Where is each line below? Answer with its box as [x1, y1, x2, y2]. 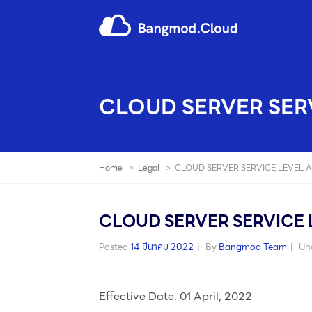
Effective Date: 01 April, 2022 [99, 288, 252, 305]
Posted [99, 240, 130, 254]
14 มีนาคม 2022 [130, 240, 194, 254]
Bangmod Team [219, 240, 287, 254]
